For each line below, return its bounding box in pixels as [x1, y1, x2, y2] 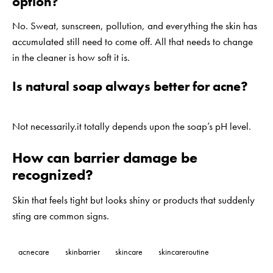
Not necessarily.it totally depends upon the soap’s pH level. [12, 119, 251, 133]
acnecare [18, 246, 49, 258]
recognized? [12, 165, 93, 184]
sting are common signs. [12, 208, 109, 222]
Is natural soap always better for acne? [12, 77, 248, 95]
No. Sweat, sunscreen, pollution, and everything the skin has [12, 18, 257, 32]
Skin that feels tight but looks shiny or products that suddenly [12, 193, 255, 207]
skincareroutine [158, 246, 209, 258]
